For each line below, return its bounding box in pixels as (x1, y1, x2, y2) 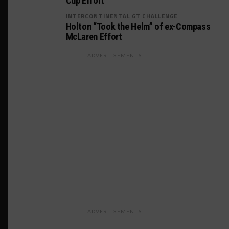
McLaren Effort (65, 31, 122, 42)
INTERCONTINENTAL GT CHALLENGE (65, 12, 178, 20)
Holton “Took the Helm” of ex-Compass (65, 21, 211, 32)
